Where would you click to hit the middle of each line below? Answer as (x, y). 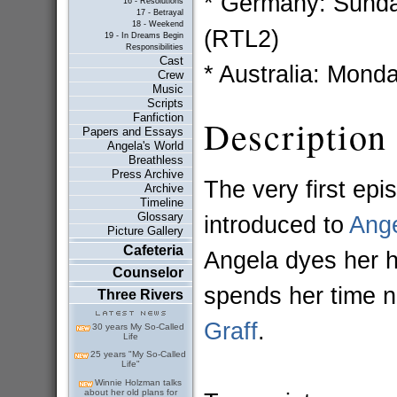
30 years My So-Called (139, 326)
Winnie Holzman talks (139, 383)
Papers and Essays (132, 131)
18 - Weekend (157, 23)
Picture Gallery (145, 230)
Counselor (148, 273)
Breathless (156, 160)
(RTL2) (241, 39)
